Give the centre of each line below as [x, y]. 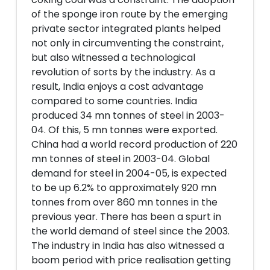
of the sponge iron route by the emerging [130, 14]
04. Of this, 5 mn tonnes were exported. [124, 130]
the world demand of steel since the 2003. [130, 231]
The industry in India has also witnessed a [128, 246]
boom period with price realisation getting [131, 260]
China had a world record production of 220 [134, 144]
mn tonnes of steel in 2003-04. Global [121, 159]
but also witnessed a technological [113, 58]
